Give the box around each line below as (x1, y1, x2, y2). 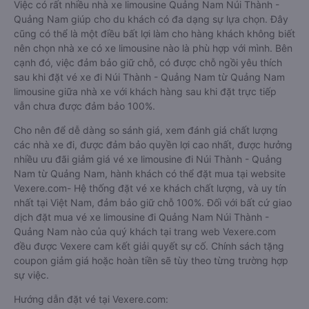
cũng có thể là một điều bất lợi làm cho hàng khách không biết (14, 28, 295, 39)
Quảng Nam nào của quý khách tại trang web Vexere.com (14, 226, 276, 237)
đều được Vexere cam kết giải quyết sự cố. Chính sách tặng (14, 240, 284, 252)
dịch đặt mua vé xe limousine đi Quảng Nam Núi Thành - (14, 211, 269, 223)
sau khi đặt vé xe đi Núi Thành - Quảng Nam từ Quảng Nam (14, 71, 285, 83)
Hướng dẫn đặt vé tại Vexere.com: (14, 293, 168, 305)
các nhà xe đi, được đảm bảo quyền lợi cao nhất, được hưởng (14, 139, 292, 150)
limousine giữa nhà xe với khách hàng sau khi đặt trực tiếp (14, 86, 277, 97)
